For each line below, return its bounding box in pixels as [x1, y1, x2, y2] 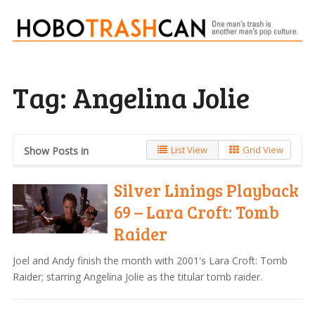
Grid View [243, 143, 284, 156]
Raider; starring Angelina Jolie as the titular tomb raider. [12, 269, 262, 283]
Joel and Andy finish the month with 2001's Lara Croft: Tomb [12, 253, 288, 267]
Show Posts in [23, 143, 89, 157]
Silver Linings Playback [114, 178, 300, 202]
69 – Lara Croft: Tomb [114, 200, 280, 224]
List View [171, 143, 208, 156]
